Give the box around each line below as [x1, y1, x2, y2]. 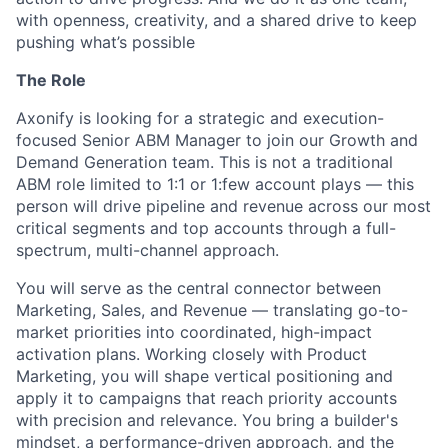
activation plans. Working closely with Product [16, 344, 367, 365]
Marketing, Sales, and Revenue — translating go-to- [16, 300, 408, 321]
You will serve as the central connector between [16, 278, 381, 299]
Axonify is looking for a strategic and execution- [16, 108, 384, 129]
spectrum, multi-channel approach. [16, 240, 279, 261]
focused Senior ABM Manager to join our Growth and [16, 130, 418, 151]
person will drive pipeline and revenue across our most [16, 196, 431, 217]
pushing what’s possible [16, 32, 195, 53]
